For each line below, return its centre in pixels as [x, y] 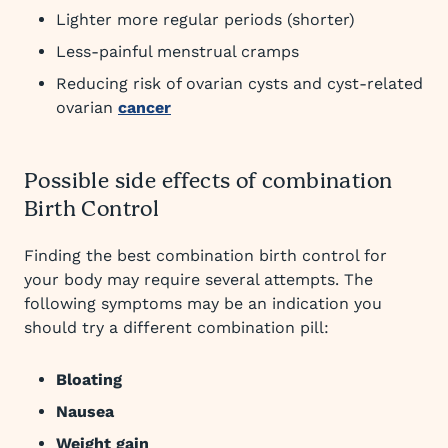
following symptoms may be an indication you [203, 303]
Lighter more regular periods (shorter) [205, 19]
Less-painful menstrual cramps [177, 51]
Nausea [85, 411]
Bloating [89, 379]
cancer [144, 107]
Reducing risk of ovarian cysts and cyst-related [239, 83]
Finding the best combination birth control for [205, 255]
